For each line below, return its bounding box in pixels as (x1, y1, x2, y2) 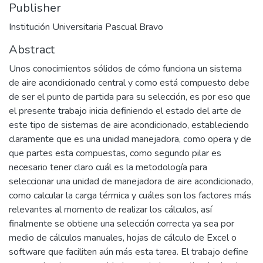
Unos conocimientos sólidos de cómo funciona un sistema (9, 62, 242, 75)
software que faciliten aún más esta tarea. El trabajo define (9, 245, 248, 258)
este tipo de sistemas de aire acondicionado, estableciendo (9, 118, 249, 131)
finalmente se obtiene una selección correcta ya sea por (9, 217, 234, 230)
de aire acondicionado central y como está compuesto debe (9, 76, 249, 89)
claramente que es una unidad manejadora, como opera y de (9, 132, 251, 146)
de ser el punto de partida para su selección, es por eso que (9, 90, 251, 103)
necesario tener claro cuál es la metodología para (9, 160, 207, 174)
